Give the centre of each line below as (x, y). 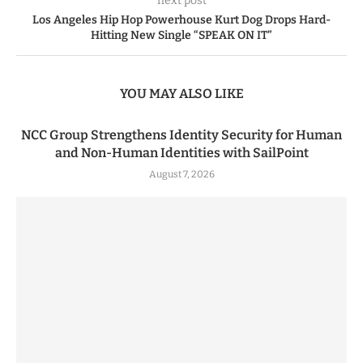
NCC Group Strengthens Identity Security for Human (181, 135)
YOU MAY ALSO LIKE (181, 93)
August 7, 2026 (181, 174)
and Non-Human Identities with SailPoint (181, 152)
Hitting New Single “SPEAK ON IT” (181, 35)
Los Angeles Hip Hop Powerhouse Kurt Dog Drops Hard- (181, 19)
